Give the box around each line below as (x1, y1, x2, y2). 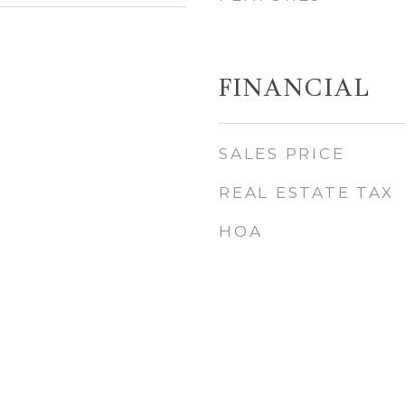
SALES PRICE (219, 145, 345, 163)
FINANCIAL (219, 77, 372, 103)
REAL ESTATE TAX (219, 184, 394, 202)
